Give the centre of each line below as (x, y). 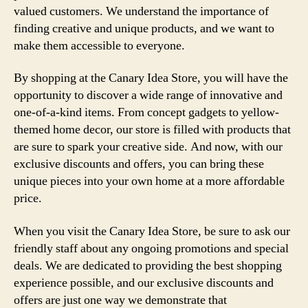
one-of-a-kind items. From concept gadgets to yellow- (146, 112)
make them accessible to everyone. (99, 45)
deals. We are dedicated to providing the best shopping (148, 265)
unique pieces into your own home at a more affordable (149, 181)
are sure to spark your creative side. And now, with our (148, 147)
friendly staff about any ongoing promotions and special (151, 248)
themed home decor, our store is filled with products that (152, 130)
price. (28, 198)
